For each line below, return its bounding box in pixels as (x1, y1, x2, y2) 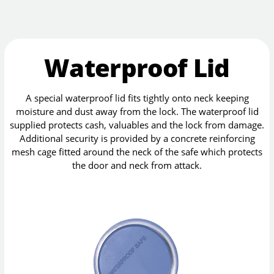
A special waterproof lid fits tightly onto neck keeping (25, 92, 249, 105)
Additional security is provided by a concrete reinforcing (19, 132, 255, 145)
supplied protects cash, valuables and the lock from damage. (10, 119, 264, 131)
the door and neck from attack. (72, 159, 202, 172)
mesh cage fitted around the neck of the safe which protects (12, 146, 262, 158)
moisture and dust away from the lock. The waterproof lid (15, 105, 259, 118)
